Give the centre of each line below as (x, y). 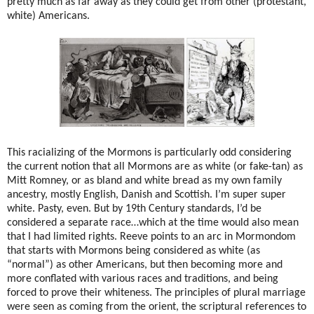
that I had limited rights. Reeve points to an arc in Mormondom (151, 237)
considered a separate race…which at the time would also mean (153, 223)
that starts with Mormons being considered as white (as (134, 251)
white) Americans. (48, 16)
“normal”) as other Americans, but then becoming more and (145, 265)
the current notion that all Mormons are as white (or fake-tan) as (155, 167)
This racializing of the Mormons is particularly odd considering (149, 153)
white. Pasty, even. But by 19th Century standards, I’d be (134, 209)
